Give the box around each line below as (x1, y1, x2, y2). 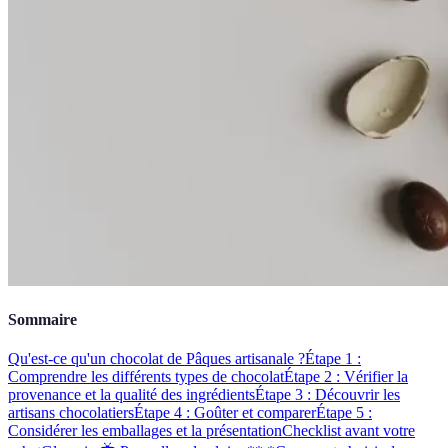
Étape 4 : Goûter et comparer (134, 404, 316, 422)
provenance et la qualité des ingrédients (8, 386, 255, 404)
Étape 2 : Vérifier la (284, 368, 408, 386)
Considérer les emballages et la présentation (8, 422, 282, 440)
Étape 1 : (305, 350, 361, 368)
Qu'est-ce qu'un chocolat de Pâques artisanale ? (8, 350, 305, 368)
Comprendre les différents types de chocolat (8, 368, 284, 386)
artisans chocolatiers (8, 404, 134, 422)
